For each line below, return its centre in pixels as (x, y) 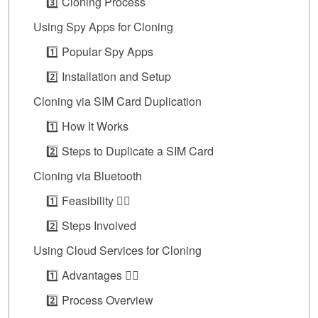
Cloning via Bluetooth (88, 176)
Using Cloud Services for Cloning (117, 251)
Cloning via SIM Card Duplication (117, 102)
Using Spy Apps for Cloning (103, 27)
